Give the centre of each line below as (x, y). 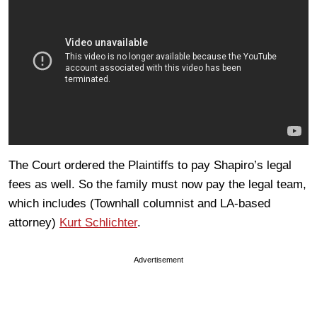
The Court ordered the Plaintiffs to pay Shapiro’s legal (150, 166)
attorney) (34, 223)
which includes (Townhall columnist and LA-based (139, 204)
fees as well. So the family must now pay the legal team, (157, 185)
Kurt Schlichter (98, 223)
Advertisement (158, 260)
